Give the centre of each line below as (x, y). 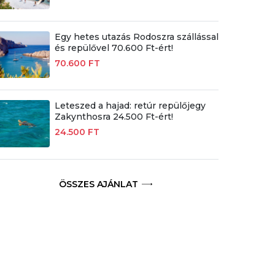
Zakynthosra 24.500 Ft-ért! (114, 117)
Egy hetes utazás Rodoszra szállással (136, 37)
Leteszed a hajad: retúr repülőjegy (130, 106)
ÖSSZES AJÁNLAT (99, 184)
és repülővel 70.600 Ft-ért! (114, 48)
